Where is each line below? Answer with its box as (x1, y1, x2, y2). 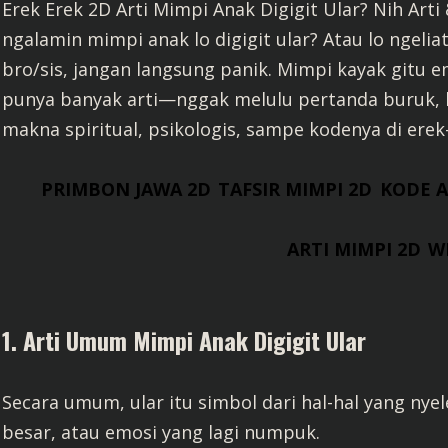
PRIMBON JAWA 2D (41, 177, 212, 201)
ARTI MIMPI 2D (286, 237, 421, 261)
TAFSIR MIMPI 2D (218, 177, 373, 201)
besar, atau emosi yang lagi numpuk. (2, 420, 320, 444)
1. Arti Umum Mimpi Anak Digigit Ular (2, 322, 366, 358)
